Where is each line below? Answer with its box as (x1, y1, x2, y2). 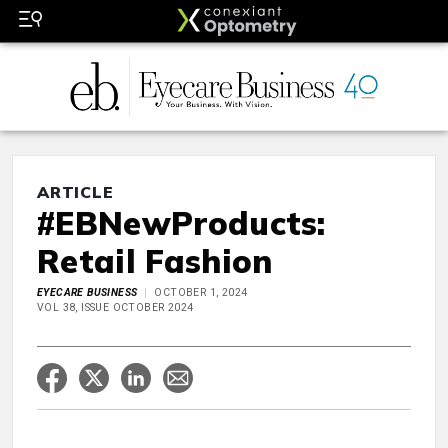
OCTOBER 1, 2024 (154, 286, 248, 300)
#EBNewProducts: (37, 203, 326, 244)
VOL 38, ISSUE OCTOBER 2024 (37, 301, 194, 315)
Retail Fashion (37, 241, 273, 282)
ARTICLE (37, 182, 114, 203)
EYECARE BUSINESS (37, 286, 138, 300)
